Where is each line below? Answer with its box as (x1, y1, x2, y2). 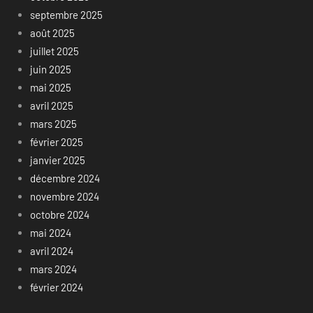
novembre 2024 (29, 190, 99, 203)
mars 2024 (29, 263, 77, 276)
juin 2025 (29, 63, 71, 76)
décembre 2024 (29, 172, 100, 185)
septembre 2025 (29, 8, 103, 22)
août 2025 (29, 27, 75, 40)
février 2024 (29, 281, 83, 294)
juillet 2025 (29, 45, 79, 58)
